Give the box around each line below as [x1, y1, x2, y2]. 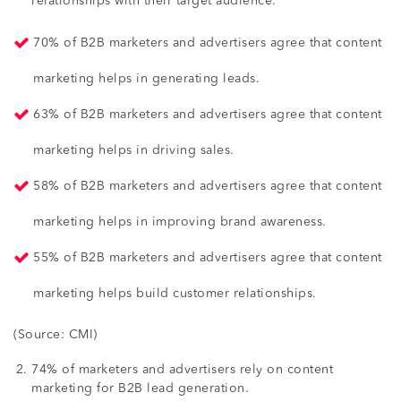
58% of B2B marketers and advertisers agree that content [33, 179, 382, 192]
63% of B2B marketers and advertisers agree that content [33, 107, 382, 121]
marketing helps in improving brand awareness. [33, 215, 327, 228]
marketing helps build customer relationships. [33, 286, 320, 300]
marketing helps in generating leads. [33, 72, 264, 85]
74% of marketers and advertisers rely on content [31, 363, 333, 376]
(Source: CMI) [13, 328, 98, 341]
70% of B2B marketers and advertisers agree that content [33, 36, 382, 49]
